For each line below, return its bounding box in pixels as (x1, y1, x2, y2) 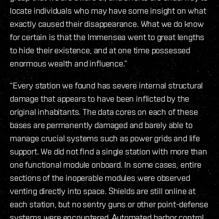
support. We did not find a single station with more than (10, 146, 207, 157)
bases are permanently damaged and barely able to (10, 120, 193, 131)
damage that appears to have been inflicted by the (10, 93, 190, 104)
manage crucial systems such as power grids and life (10, 133, 200, 144)
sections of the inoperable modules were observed (10, 173, 190, 183)
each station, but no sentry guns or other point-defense (10, 199, 209, 210)
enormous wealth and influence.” (10, 58, 127, 69)
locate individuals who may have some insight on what (10, 5, 206, 16)
